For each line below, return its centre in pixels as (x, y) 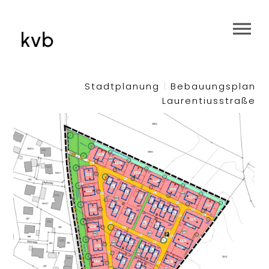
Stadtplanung (124, 86)
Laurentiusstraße (209, 101)
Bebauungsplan (211, 86)
